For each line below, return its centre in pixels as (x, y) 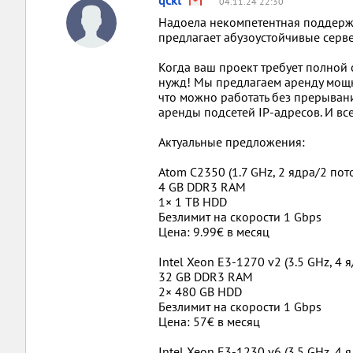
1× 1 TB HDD (193, 202)
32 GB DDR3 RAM (206, 277)
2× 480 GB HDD (200, 292)
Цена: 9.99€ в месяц (214, 232)
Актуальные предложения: (232, 142)
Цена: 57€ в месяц (209, 321)
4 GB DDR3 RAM (202, 187)
